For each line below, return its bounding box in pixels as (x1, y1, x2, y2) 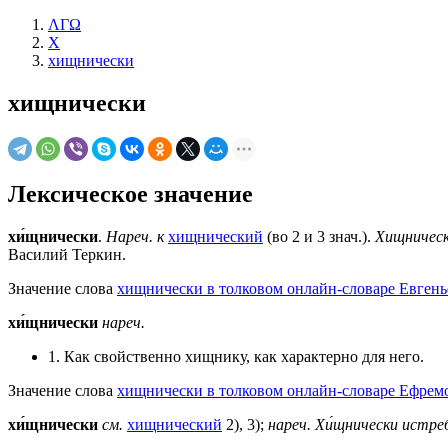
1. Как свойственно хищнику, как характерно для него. (48, 347, 424, 365)
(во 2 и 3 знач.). (263, 227, 375, 245)
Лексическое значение (8, 180, 253, 207)
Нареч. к (106, 227, 164, 245)
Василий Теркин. (8, 245, 126, 263)
